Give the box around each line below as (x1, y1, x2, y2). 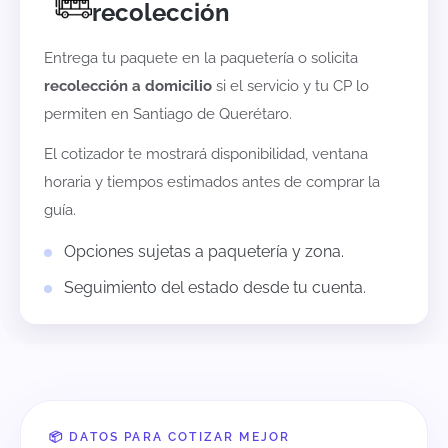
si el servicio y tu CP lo (212, 77, 369, 96)
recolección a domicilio (44, 77, 212, 96)
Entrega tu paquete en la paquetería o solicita (44, 49, 358, 68)
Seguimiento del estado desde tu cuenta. (64, 278, 366, 298)
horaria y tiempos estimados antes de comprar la (44, 173, 380, 192)
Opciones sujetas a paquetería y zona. (64, 242, 344, 262)
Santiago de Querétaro (133, 105, 289, 124)
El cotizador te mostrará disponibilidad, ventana (44, 145, 368, 164)
